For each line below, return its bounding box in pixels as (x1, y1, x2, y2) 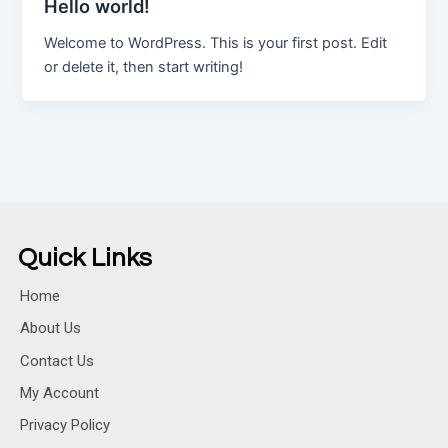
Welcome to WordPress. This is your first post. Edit (44, 33, 388, 52)
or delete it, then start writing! (44, 57, 244, 76)
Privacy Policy (20, 416, 110, 435)
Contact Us (20, 351, 94, 370)
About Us (20, 319, 81, 338)
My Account (20, 383, 99, 402)
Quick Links (18, 244, 152, 271)
